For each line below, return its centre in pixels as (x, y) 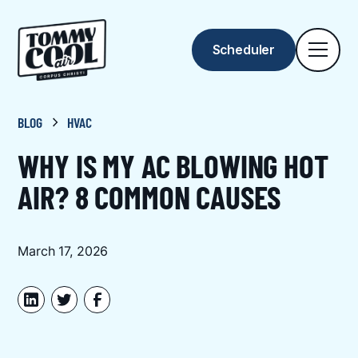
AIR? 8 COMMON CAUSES (149, 197)
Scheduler (244, 50)
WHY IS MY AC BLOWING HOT (173, 166)
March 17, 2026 (63, 251)
